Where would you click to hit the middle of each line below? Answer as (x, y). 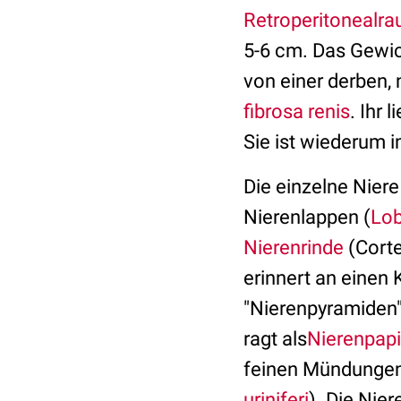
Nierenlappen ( (307, 217)
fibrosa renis (297, 111)
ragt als (275, 339)
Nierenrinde (294, 247)
